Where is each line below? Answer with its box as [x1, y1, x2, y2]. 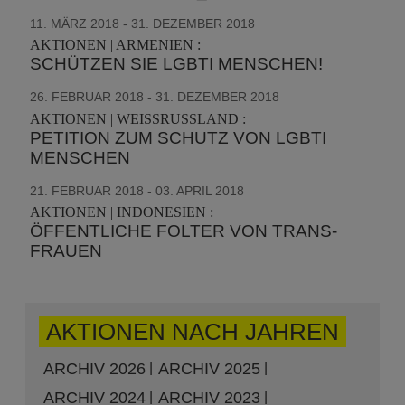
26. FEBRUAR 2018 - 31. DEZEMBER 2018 [30, 89, 280, 104]
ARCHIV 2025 [158, 360, 261, 378]
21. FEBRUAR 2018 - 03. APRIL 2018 [30, 183, 245, 198]
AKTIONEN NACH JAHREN [46, 318, 340, 345]
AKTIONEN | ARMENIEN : [30, 37, 202, 52]
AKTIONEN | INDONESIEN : [30, 204, 214, 220]
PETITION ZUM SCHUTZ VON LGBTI [30, 127, 327, 147]
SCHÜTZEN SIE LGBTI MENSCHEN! [30, 54, 324, 73]
